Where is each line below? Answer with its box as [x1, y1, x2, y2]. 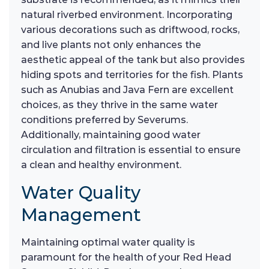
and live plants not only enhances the [21, 39, 201, 51]
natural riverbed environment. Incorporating [21, 9, 232, 21]
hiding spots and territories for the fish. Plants [21, 69, 243, 81]
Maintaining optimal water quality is [21, 237, 195, 249]
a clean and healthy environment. [21, 159, 181, 171]
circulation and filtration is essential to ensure [21, 144, 241, 156]
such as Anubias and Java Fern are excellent [21, 84, 234, 96]
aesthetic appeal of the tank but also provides [21, 54, 245, 66]
